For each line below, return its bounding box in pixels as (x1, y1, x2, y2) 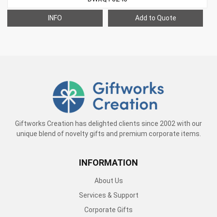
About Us (94, 177, 123, 185)
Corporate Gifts (84, 206, 133, 214)
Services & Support (78, 191, 139, 199)
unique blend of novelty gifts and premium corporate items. (16, 130, 201, 138)
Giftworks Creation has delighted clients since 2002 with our (15, 120, 202, 127)
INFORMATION (79, 157, 138, 168)
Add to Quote (135, 14, 176, 22)
